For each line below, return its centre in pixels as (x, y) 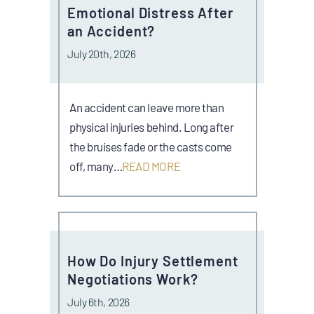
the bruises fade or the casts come (151, 146)
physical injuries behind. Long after (152, 127)
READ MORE (151, 166)
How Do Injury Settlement (153, 260)
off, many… (96, 166)
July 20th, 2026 (102, 53)
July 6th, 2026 (98, 301)
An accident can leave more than (147, 107)
